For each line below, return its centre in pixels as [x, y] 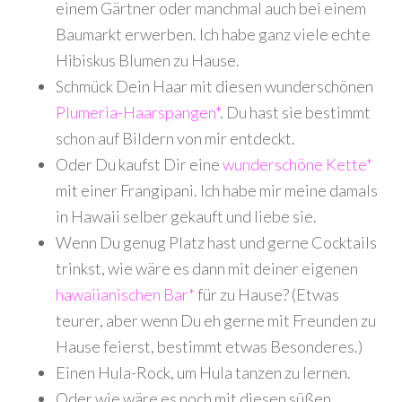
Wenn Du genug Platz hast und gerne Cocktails [217, 242]
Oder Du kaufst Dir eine [140, 164]
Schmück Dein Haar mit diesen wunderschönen [215, 86]
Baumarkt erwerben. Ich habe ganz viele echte [214, 34]
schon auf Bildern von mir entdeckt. [176, 138]
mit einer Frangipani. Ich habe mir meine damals [217, 190]
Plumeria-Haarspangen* [138, 112]
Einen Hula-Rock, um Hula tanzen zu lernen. [204, 372]
